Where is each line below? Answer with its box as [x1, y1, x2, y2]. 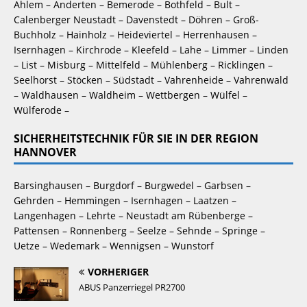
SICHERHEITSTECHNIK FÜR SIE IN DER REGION [14, 130, 258, 146]
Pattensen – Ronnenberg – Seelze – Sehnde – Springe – [14, 223, 265, 237]
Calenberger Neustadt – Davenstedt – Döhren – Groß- [14, 12, 259, 26]
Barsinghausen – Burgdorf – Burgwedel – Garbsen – [14, 178, 251, 192]
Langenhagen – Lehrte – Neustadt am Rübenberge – [14, 208, 253, 222]
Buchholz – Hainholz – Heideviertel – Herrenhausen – [14, 27, 257, 41]
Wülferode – [14, 103, 69, 116]
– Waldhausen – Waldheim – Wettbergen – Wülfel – [14, 88, 247, 101]
